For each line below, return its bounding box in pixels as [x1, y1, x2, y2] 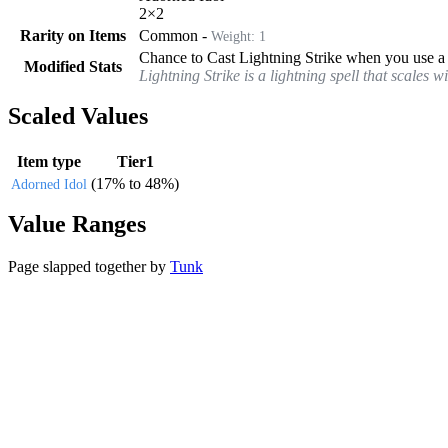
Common [139, 26, 198, 44]
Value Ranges [8, 210, 146, 237]
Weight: [211, 27, 259, 44]
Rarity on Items [20, 26, 126, 44]
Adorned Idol [11, 176, 87, 192]
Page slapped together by [8, 257, 170, 275]
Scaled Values [8, 102, 148, 129]
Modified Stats [24, 57, 122, 75]
